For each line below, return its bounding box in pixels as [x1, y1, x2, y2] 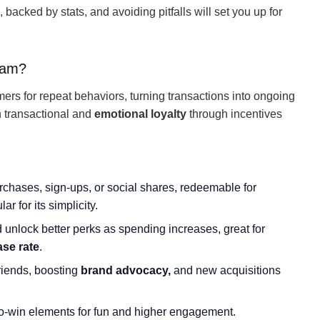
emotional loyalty [94, 108, 186, 120]
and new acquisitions [171, 264, 281, 276]
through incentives [186, 108, 282, 120]
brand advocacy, [81, 264, 171, 276]
